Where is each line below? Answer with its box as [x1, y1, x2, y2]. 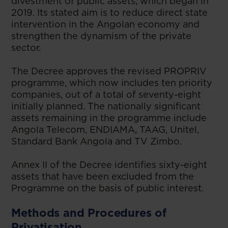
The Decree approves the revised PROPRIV [11, 65, 207, 76]
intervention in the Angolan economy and [11, 18, 200, 30]
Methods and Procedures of [11, 206, 166, 219]
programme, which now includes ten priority [11, 77, 213, 88]
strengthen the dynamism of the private [11, 30, 192, 41]
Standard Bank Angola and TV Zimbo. [11, 135, 182, 147]
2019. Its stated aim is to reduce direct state [11, 7, 208, 18]
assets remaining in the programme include [11, 112, 207, 123]
